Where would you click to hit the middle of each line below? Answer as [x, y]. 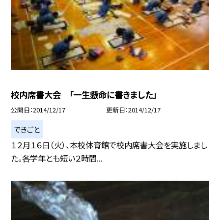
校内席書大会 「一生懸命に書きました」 [84, 94]
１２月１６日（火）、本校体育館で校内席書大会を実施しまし [109, 145]
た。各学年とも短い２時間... [57, 158]
